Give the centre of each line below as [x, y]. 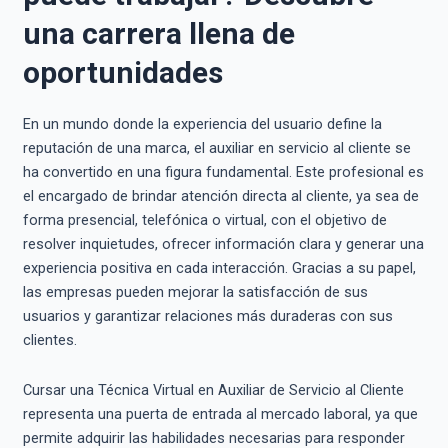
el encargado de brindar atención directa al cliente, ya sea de [220, 196]
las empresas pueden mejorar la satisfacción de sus [195, 292]
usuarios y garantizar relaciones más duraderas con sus [207, 316]
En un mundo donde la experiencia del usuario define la [202, 124]
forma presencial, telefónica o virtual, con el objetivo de [204, 220]
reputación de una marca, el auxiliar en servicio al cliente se [216, 148]
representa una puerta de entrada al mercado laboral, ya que [220, 413]
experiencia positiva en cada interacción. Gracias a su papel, [219, 268]
